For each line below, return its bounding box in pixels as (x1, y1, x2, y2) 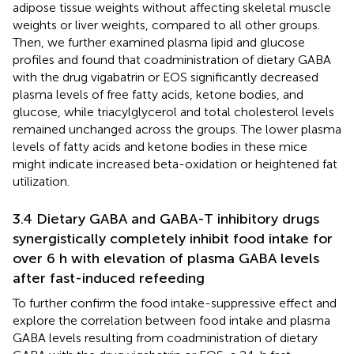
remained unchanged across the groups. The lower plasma (13, 121, 341, 137)
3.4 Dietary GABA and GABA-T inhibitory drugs (13, 209, 319, 228)
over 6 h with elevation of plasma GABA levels (13, 249, 319, 267)
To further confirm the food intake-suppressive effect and (13, 295, 337, 311)
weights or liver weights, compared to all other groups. (13, 17, 320, 32)
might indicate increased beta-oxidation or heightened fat (13, 156, 337, 171)
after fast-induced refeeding (13, 269, 205, 287)
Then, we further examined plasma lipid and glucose (13, 34, 305, 50)
